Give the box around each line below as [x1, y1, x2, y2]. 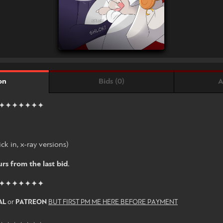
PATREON [15, 199, 47, 206]
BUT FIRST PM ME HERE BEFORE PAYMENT [48, 199, 178, 206]
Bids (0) [98, 77, 124, 86]
